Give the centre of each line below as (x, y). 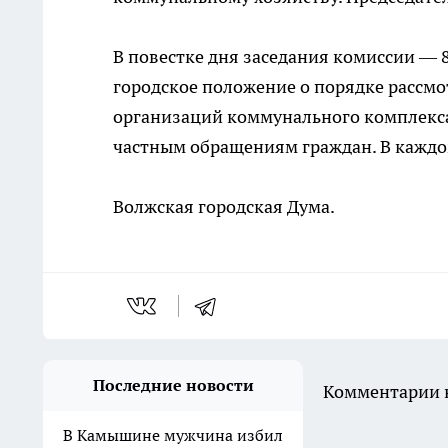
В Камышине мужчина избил (173, 435)
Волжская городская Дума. (224, 206)
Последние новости (173, 385)
